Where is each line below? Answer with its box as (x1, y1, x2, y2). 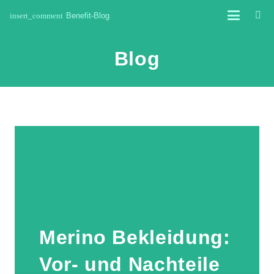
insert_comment (10, 10, 63, 20)
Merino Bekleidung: (39, 226, 231, 248)
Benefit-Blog (66, 10, 110, 20)
